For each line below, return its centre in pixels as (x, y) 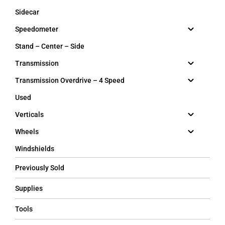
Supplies (29, 188)
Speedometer (37, 29)
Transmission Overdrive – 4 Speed (70, 80)
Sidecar (27, 12)
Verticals (29, 114)
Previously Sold (40, 167)
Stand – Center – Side (50, 46)
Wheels (27, 131)
